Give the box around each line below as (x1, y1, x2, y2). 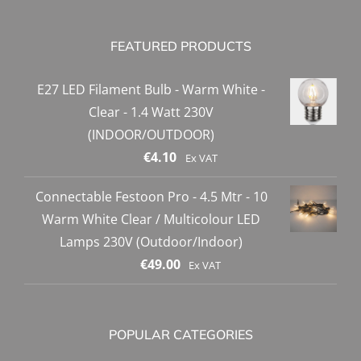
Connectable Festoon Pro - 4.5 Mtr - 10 (35, 188, 268, 206)
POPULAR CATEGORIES (108, 326, 253, 343)
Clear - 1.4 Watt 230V (89, 103, 214, 122)
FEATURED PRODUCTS (110, 38, 251, 55)
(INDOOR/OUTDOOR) (88, 126, 214, 144)
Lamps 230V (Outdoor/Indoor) (60, 233, 243, 251)
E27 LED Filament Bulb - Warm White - (37, 81, 265, 99)
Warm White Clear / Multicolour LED (42, 210, 260, 229)
